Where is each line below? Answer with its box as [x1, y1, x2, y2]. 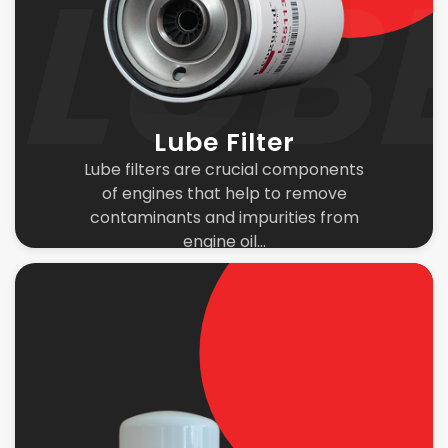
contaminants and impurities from [89, 206, 359, 229]
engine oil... [182, 230, 266, 253]
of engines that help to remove [101, 182, 347, 205]
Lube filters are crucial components [84, 158, 364, 181]
